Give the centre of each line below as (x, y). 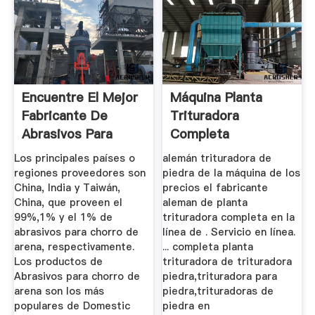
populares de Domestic (72, 306)
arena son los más (59, 291)
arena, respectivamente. (74, 247)
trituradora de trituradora (227, 262)
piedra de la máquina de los (232, 173)
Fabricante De (64, 115)
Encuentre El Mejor (79, 97)
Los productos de (58, 262)
